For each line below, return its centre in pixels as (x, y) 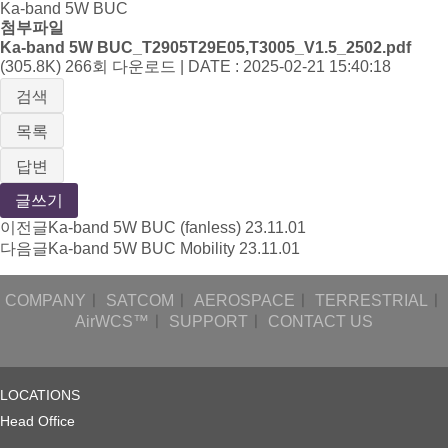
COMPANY (45, 301)
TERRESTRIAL (371, 301)
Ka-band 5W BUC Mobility (141, 249)
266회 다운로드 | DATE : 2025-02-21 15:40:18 (228, 67)
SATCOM (139, 301)
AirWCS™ (112, 322)
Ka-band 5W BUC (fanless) (144, 228)
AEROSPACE (244, 301)
